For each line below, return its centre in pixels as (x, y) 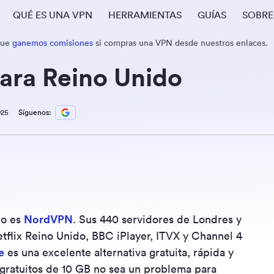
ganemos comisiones (53, 43)
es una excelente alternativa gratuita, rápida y (119, 252)
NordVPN (48, 219)
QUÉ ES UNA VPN (53, 15)
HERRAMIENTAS (145, 15)
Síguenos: (35, 112)
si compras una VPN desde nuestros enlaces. (180, 43)
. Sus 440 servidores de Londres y (157, 219)
